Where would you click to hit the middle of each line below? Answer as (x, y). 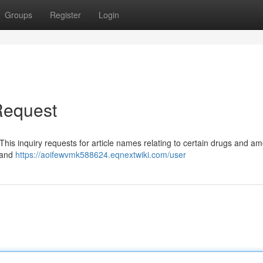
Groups (18, 15)
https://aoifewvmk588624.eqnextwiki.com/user (101, 154)
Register (65, 15)
